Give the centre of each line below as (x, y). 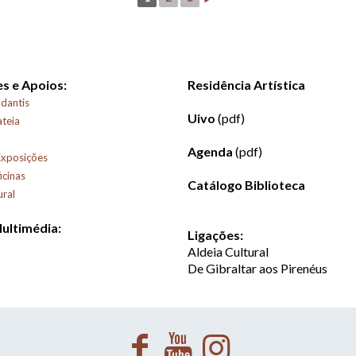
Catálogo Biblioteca (246, 185)
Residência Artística (246, 85)
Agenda (210, 151)
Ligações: (215, 235)
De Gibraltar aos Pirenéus (257, 268)
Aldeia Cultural (228, 252)
